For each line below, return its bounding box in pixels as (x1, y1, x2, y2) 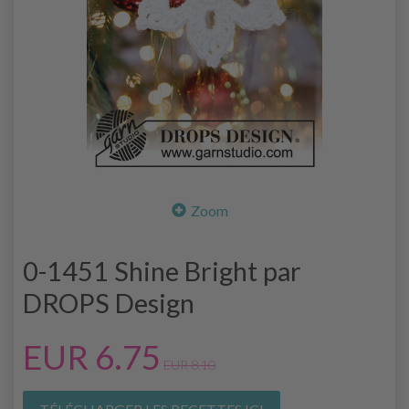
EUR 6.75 (23, 336, 161, 377)
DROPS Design (23, 287, 194, 319)
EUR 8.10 (163, 356, 215, 372)
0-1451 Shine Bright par (23, 255, 301, 287)
